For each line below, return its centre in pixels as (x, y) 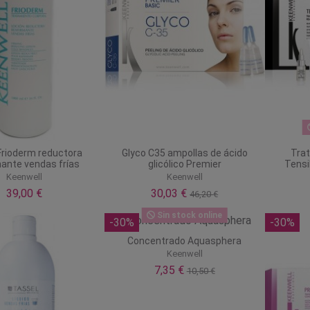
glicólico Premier (184, 164)
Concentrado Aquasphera (185, 240)
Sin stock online (189, 215)
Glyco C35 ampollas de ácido (184, 153)
